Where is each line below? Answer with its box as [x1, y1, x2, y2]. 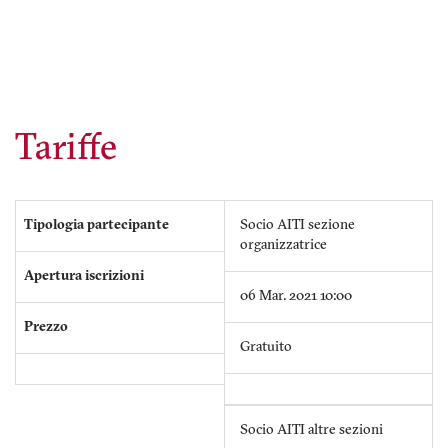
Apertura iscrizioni [24, 269, 144, 285]
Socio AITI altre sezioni [240, 423, 383, 439]
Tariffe [15, 132, 117, 169]
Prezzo [24, 320, 68, 336]
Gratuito [240, 340, 292, 356]
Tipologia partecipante [24, 218, 169, 234]
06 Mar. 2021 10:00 [240, 289, 352, 305]
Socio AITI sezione [240, 218, 355, 234]
